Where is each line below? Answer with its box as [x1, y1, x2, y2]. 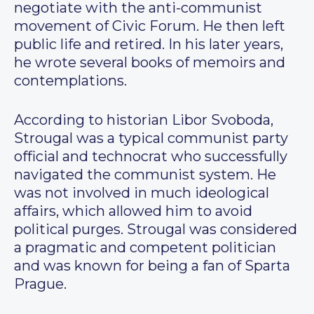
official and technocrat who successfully [14, 148, 287, 165]
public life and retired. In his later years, [14, 36, 283, 53]
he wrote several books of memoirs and [14, 54, 285, 71]
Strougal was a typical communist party [14, 130, 288, 147]
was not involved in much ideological [14, 184, 269, 202]
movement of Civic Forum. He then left [14, 18, 285, 35]
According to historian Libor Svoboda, [14, 111, 273, 129]
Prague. [14, 275, 67, 293]
